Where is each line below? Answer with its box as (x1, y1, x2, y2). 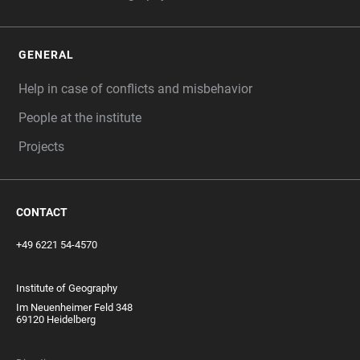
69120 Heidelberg (16, 313, 96, 325)
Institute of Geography (16, 282, 117, 294)
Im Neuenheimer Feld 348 (16, 301, 133, 313)
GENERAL (18, 48, 74, 61)
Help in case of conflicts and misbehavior (18, 81, 252, 96)
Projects (18, 139, 64, 154)
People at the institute (18, 110, 141, 125)
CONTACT (16, 206, 67, 219)
